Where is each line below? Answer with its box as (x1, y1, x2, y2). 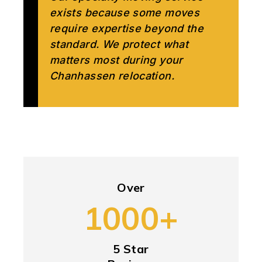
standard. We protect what (50, 37, 188, 50)
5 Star (113, 241, 149, 256)
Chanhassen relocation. (50, 69, 174, 82)
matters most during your (50, 53, 183, 66)
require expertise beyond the (50, 22, 204, 35)
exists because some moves (50, 6, 199, 19)
